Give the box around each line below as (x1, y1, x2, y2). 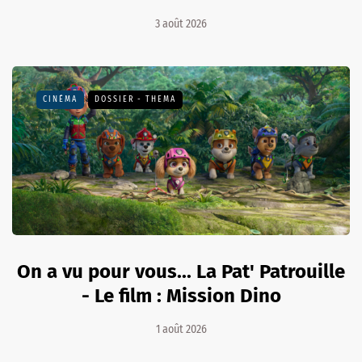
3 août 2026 (155, 16, 207, 31)
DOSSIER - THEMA (95, 94, 176, 104)
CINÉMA (43, 94, 78, 104)
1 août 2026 (155, 322, 207, 336)
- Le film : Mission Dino (81, 284, 281, 307)
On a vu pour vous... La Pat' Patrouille (17, 259, 345, 283)
